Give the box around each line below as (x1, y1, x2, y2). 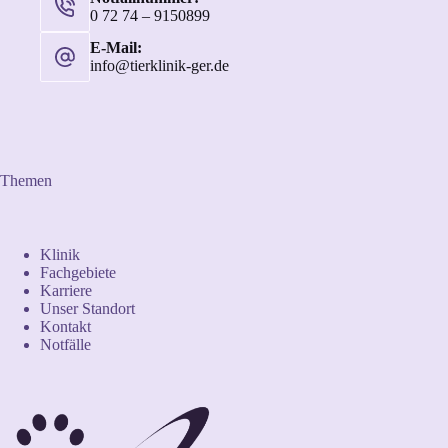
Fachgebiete (40, 263, 116, 281)
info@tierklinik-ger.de (90, 56, 229, 74)
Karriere (40, 281, 92, 299)
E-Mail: (90, 38, 142, 56)
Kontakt (40, 317, 91, 335)
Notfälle (40, 335, 91, 353)
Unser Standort (40, 299, 135, 317)
